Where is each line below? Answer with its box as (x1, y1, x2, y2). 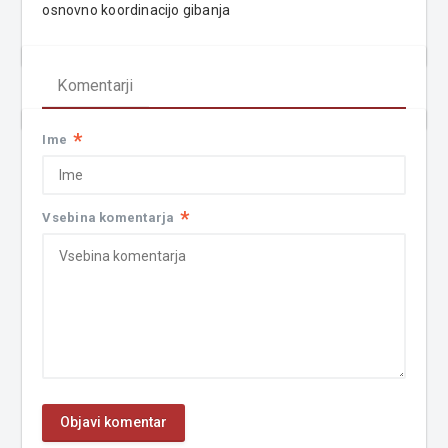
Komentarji (57, 76, 134, 96)
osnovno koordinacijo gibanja (42, 2, 231, 19)
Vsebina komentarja (42, 210, 175, 226)
